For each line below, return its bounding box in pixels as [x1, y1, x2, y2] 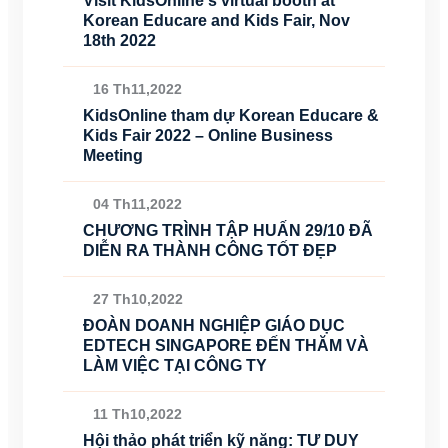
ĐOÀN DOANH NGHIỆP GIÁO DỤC [83, 317, 345, 334]
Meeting [83, 147, 143, 164]
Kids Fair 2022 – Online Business [83, 127, 333, 144]
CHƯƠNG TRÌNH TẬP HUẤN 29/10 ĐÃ [83, 222, 373, 239]
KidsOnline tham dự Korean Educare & [83, 107, 379, 124]
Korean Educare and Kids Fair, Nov [83, 12, 350, 29]
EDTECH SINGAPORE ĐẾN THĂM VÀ [83, 337, 369, 354]
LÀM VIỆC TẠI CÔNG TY [83, 357, 267, 374]
